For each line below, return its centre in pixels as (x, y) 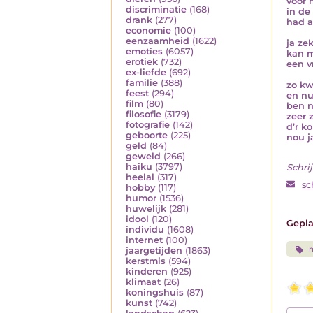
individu (145, 230)
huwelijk (146, 209)
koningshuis (155, 293)
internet (144, 240)
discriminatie (156, 10)
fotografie (148, 125)
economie (148, 31)
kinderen (147, 272)
